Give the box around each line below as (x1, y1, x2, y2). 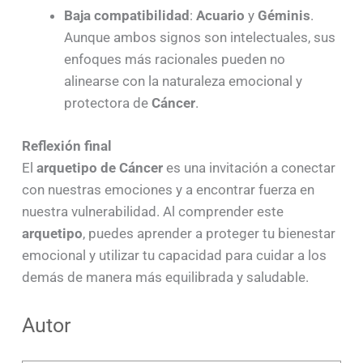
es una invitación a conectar (162, 160, 335, 177)
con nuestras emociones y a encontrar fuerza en (21, 181, 314, 199)
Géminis (257, 7, 310, 24)
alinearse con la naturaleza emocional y (63, 73, 302, 90)
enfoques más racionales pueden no (63, 51, 285, 68)
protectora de (63, 95, 152, 112)
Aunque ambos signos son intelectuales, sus (63, 29, 335, 46)
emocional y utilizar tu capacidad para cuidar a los (21, 247, 327, 264)
